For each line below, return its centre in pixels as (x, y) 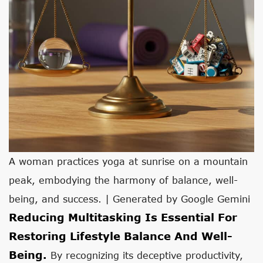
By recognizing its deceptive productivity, (145, 255)
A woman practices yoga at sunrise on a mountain (128, 161)
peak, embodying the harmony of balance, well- (123, 180)
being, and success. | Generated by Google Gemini (129, 199)
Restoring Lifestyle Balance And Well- (121, 236)
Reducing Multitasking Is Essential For (123, 217)
